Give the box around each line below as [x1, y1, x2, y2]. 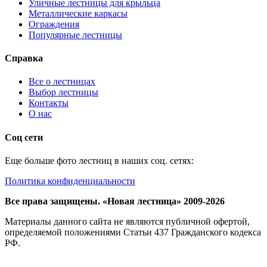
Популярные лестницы [29, 29, 122, 40]
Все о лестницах [29, 76, 95, 87]
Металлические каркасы [29, 8, 128, 18]
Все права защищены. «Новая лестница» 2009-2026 [5, 195, 225, 206]
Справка [5, 53, 43, 64]
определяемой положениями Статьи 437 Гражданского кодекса [5, 226, 261, 237]
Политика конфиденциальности [5, 175, 135, 186]
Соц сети [5, 132, 43, 142]
